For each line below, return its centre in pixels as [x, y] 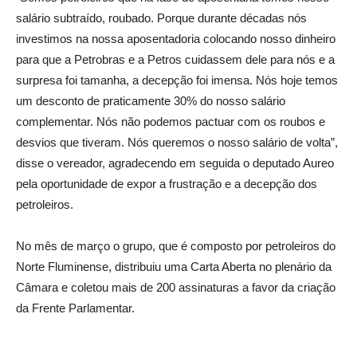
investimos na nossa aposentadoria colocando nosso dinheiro [176, 39]
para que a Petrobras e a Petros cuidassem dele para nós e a [175, 59]
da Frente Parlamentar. [75, 308]
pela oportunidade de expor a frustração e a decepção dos [167, 184]
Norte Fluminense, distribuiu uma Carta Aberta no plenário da [174, 267]
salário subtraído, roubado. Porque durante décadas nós [161, 18]
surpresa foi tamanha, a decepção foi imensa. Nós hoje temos [177, 80]
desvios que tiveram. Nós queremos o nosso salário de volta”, [177, 142]
